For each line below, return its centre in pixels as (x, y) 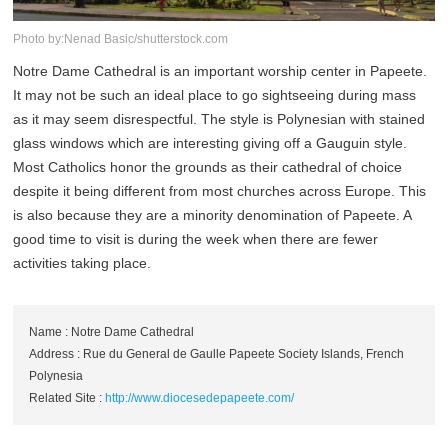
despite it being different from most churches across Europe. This (220, 190)
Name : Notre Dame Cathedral (112, 331)
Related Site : (67, 397)
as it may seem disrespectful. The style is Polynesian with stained (219, 118)
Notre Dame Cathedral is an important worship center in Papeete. (220, 70)
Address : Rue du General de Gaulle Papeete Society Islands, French (217, 353)
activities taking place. (82, 262)
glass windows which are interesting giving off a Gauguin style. (210, 142)
